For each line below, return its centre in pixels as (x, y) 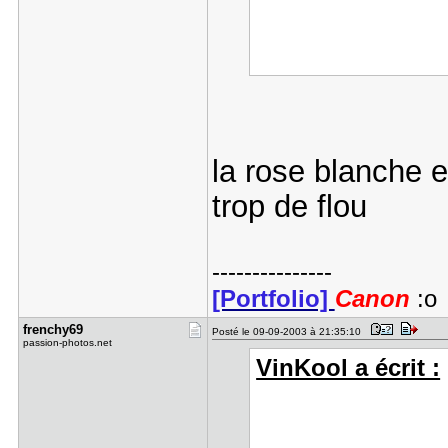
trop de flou (289, 206)
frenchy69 (52, 329)
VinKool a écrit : (348, 368)
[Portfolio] (273, 299)
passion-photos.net (67, 342)
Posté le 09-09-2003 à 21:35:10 (289, 331)
